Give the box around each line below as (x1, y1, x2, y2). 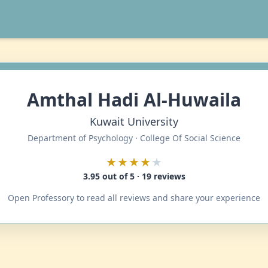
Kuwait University (90, 114, 178, 129)
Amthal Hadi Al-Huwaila (27, 87, 241, 112)
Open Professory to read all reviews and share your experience (8, 192, 260, 203)
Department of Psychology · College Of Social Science (28, 132, 240, 144)
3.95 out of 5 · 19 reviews (83, 170, 185, 182)
